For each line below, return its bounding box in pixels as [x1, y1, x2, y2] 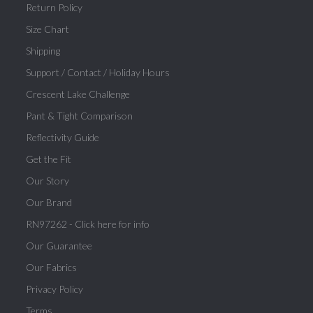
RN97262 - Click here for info [26, 217, 150, 230]
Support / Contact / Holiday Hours [26, 66, 170, 78]
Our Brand [26, 196, 73, 208]
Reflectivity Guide [26, 131, 100, 143]
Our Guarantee [26, 239, 93, 252]
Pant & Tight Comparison [26, 109, 133, 122]
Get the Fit [26, 152, 72, 165]
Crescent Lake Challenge [26, 87, 131, 100]
